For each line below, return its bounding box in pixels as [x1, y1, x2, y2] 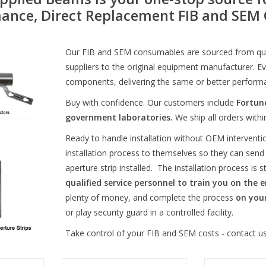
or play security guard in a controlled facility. [65, 206, 233, 218]
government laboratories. [65, 111, 175, 123]
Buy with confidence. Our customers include [65, 96, 236, 108]
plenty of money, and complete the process [65, 191, 236, 203]
